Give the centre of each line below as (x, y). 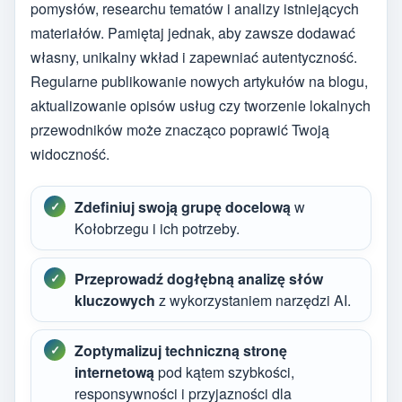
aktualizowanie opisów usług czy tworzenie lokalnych (201, 106)
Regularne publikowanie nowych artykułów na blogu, (199, 82)
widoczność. (70, 154)
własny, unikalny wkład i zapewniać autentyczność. (194, 57)
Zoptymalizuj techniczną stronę (181, 350)
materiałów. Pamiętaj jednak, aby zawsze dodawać (193, 33)
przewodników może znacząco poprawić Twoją (180, 130)
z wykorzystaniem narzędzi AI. (253, 300)
